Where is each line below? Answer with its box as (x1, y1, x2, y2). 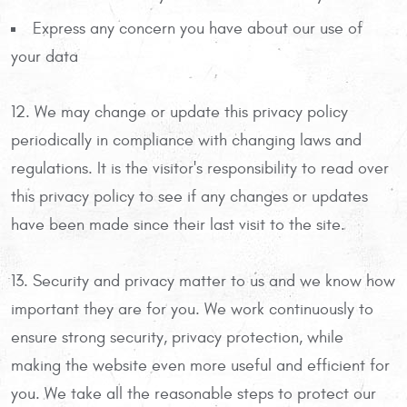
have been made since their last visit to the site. (11, 214, 345, 234)
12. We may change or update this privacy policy (11, 102, 348, 122)
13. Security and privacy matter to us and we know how (11, 271, 395, 291)
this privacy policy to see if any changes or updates (11, 186, 368, 206)
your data (11, 46, 78, 66)
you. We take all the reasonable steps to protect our (11, 383, 376, 403)
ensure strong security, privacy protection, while (11, 327, 343, 347)
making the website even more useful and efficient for (11, 355, 390, 375)
